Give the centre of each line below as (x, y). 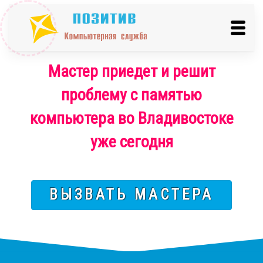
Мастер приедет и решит (131, 71)
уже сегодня (131, 142)
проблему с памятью (131, 95)
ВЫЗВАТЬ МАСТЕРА (131, 195)
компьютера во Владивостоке (131, 118)
